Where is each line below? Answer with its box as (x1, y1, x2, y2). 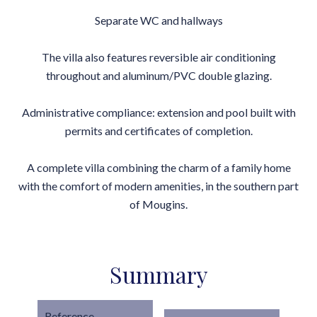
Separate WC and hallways (94, 13, 223, 27)
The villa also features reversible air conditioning (41, 50, 276, 64)
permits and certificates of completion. (64, 124, 253, 137)
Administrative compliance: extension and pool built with (21, 105, 296, 119)
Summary (109, 259, 208, 289)
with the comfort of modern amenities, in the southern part (18, 179, 299, 192)
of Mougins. (129, 197, 188, 211)
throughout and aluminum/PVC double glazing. (45, 69, 272, 82)
